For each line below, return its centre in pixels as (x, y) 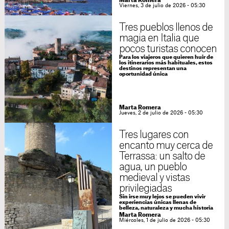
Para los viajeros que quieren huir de (166, 58)
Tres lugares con (154, 135)
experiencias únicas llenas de (157, 203)
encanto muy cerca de (166, 146)
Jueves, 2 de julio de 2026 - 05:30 (161, 113)
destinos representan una (153, 69)
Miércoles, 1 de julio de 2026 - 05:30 (164, 221)
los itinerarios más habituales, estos (166, 63)
